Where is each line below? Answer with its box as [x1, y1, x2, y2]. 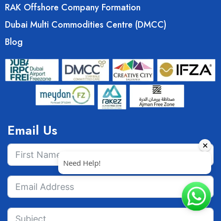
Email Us [7, 120, 57, 140]
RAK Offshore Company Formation [5, 1, 141, 14]
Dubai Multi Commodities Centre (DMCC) [5, 18, 166, 32]
